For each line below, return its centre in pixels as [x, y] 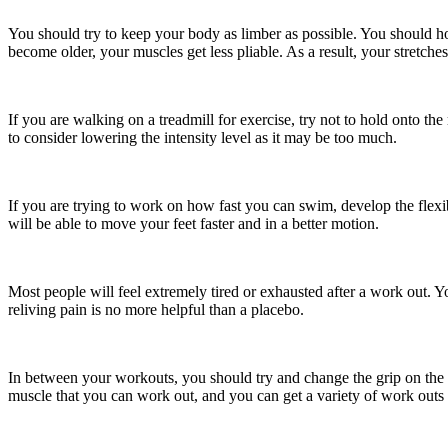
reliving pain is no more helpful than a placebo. [156, 309]
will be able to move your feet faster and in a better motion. [193, 223]
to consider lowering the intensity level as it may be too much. [202, 137]
